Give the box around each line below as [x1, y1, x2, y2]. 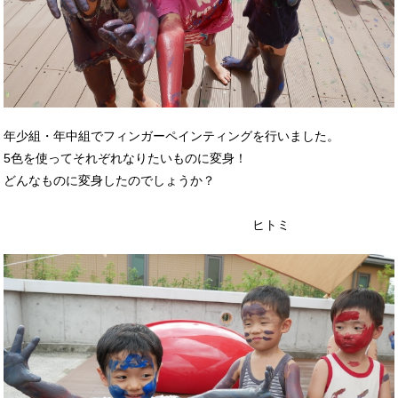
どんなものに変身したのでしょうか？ [4, 172, 216, 187]
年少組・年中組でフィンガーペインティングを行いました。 [4, 128, 340, 143]
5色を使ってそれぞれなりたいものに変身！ [4, 150, 248, 165]
